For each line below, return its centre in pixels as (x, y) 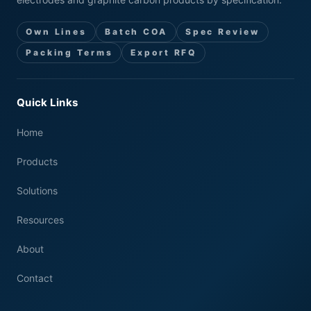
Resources (40, 220)
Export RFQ (164, 52)
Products (37, 161)
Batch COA (136, 32)
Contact (35, 278)
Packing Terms (69, 52)
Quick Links (48, 102)
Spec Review (222, 32)
